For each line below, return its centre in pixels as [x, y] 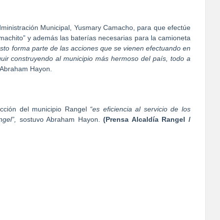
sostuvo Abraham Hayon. [61, 119]
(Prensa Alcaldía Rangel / [147, 119]
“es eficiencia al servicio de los [140, 109]
